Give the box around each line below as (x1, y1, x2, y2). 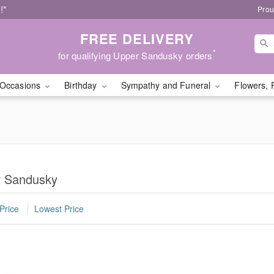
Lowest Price (34, 202, 84, 215)
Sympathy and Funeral (120, 79, 213, 91)
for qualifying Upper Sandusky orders (57, 48, 213, 62)
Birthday (64, 79, 100, 91)
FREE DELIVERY (80, 28, 194, 48)
